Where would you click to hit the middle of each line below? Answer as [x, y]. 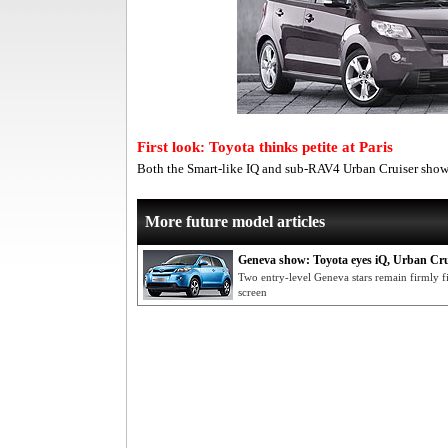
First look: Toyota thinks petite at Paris [265, 147]
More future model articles [235, 221]
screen [252, 292]
